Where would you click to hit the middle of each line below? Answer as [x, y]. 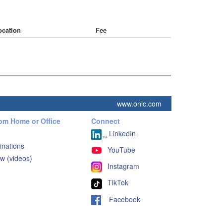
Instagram [123, 166]
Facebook [120, 199]
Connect [105, 121]
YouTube [121, 149]
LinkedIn [121, 133]
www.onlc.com [139, 104]
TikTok [118, 183]
